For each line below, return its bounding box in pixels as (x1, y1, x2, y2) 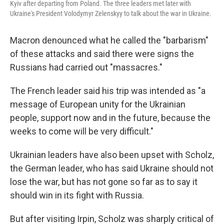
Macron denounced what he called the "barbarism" (10, 35, 208, 46)
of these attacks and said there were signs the (10, 48, 194, 59)
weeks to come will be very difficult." (10, 126, 153, 137)
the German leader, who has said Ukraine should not (10, 163, 213, 174)
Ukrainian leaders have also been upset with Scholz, (10, 149, 214, 160)
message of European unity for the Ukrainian (10, 99, 185, 110)
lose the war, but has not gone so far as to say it (10, 176, 197, 187)
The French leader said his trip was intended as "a (10, 85, 205, 96)
